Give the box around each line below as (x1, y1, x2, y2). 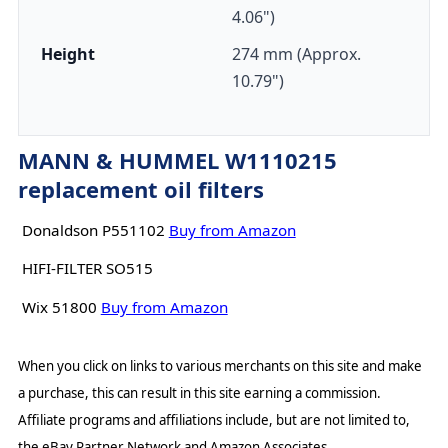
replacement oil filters (17, 174, 264, 204)
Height (40, 43, 95, 65)
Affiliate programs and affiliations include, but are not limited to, (17, 410, 410, 429)
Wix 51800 (21, 296, 97, 317)
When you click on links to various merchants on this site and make (17, 356, 422, 375)
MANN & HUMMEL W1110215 (17, 145, 337, 175)
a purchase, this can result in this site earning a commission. (17, 383, 381, 402)
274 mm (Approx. (232, 43, 361, 65)
